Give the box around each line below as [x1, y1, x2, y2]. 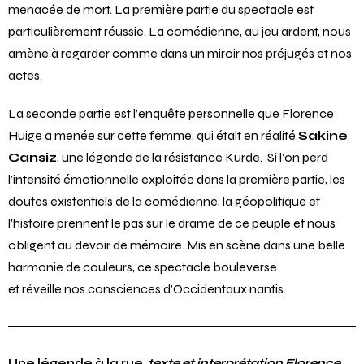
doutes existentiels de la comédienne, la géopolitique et [8, 193, 320, 209]
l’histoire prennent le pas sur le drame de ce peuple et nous [8, 214, 336, 231]
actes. [8, 67, 42, 83]
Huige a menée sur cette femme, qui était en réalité [8, 127, 298, 143]
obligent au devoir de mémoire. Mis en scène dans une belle [8, 236, 345, 253]
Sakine [298, 127, 348, 143]
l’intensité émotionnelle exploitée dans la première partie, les [8, 171, 345, 187]
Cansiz [8, 149, 57, 165]
